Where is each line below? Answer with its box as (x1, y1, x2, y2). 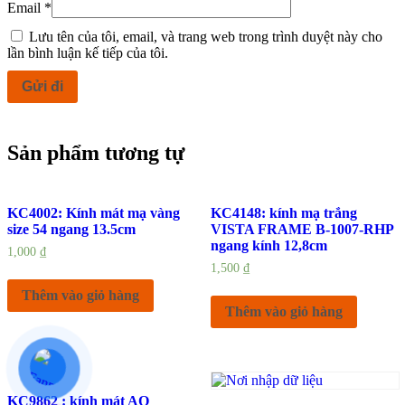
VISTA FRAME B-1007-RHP (210, 221, 393, 237)
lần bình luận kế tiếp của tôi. (7, 44, 168, 61)
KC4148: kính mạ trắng (210, 204, 357, 221)
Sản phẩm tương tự (7, 140, 184, 165)
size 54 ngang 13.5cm (7, 221, 136, 237)
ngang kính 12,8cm (210, 237, 327, 253)
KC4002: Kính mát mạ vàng (7, 204, 180, 221)
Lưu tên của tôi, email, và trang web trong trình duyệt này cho (29, 28, 382, 44)
